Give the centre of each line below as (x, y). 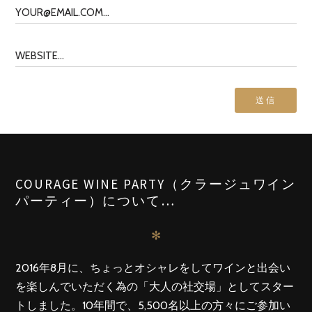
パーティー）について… (95, 200)
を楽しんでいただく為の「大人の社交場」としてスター (155, 286)
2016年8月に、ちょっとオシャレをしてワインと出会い (153, 267)
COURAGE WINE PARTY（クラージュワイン (156, 184)
